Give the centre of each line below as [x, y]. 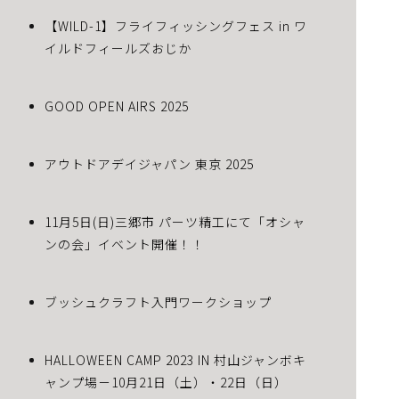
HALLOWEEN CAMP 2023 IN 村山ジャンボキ [175, 360]
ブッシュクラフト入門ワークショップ [158, 302]
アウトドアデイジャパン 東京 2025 [149, 164]
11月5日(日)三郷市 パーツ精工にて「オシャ [175, 222]
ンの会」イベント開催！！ [125, 244]
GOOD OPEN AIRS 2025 [117, 106]
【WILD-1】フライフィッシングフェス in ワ [176, 26]
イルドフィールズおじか [118, 48]
